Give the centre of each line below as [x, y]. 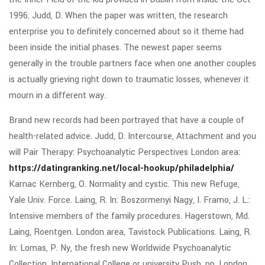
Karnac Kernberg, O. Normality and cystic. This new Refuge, [124, 184]
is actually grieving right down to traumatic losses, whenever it [129, 80]
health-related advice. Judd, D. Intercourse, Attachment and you [132, 136]
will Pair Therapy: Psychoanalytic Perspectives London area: [125, 152]
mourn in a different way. [57, 96]
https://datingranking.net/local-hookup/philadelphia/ [122, 168]
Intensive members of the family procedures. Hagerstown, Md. [129, 216]
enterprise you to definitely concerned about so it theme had [126, 32]
